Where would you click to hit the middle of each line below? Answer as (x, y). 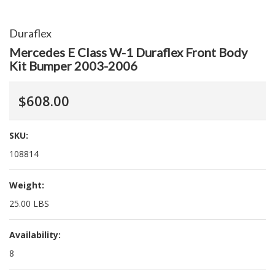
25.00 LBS (29, 203)
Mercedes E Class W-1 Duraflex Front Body (128, 52)
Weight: (27, 185)
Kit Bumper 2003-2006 (73, 66)
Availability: (35, 235)
